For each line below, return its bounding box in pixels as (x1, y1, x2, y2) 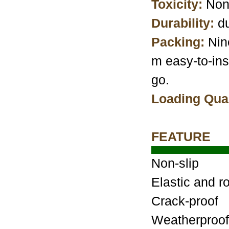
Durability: (151, 16, 214, 30)
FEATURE (151, 129, 211, 144)
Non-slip (151, 156, 199, 170)
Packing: (151, 35, 204, 49)
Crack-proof (151, 194, 218, 208)
